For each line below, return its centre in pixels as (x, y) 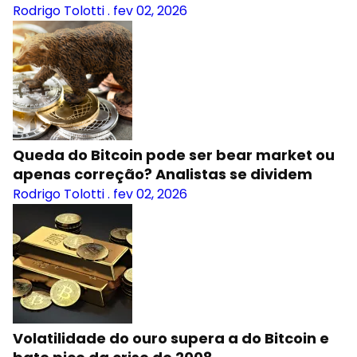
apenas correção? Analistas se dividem (163, 174)
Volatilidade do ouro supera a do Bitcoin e (171, 338)
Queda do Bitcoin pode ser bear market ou (174, 155)
